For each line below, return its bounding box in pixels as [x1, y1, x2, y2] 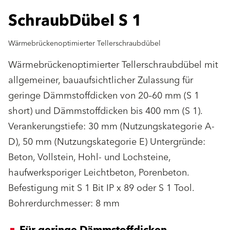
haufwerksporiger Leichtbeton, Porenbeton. [8, 164, 189, 181]
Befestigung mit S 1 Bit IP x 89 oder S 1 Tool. [8, 180, 194, 196]
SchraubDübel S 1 [8, 7, 142, 34]
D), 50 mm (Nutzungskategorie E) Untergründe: [8, 133, 205, 150]
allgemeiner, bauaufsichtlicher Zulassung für [8, 72, 193, 88]
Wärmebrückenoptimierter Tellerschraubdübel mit [8, 56, 218, 73]
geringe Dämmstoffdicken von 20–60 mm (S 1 [8, 87, 199, 104]
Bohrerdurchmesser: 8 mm [8, 195, 120, 212]
